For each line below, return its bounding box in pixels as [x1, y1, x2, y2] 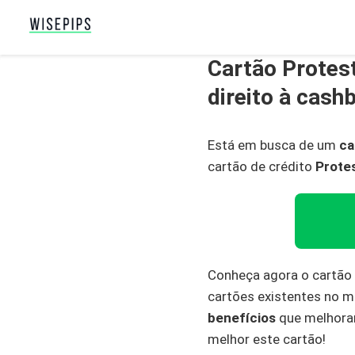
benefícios [208, 310, 276, 326]
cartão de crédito [208, 158, 315, 174]
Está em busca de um [208, 137, 339, 153]
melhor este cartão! [208, 331, 326, 347]
